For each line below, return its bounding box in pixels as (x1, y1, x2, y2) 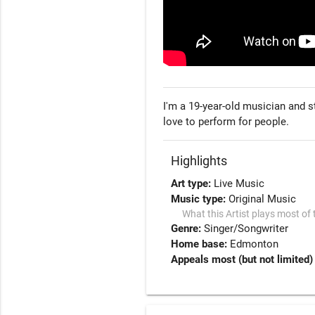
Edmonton (230, 238, 279, 251)
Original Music (229, 193, 297, 206)
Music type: (171, 193, 229, 206)
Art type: (171, 177, 214, 191)
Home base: (171, 238, 231, 251)
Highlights (171, 153, 228, 169)
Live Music (214, 177, 265, 191)
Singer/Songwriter (204, 222, 289, 236)
